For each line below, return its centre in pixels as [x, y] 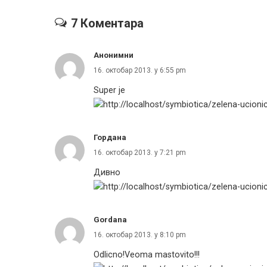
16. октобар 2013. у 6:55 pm [140, 70]
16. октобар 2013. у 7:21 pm [140, 152]
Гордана [110, 137]
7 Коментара [107, 23]
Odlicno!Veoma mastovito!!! [147, 254]
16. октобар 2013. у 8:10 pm [140, 235]
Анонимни [114, 55]
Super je [109, 90]
